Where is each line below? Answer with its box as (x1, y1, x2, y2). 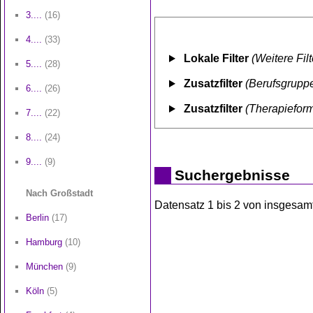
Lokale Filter (183, 52, 249, 65)
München (26, 261, 63, 272)
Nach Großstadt (26, 188, 93, 198)
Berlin (26, 212, 49, 223)
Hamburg (26, 237, 62, 247)
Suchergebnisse (175, 166, 290, 183)
